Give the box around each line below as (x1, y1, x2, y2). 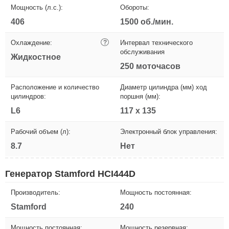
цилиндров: (11, 92, 46, 100)
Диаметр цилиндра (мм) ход (120, 83, 207, 91)
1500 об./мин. (120, 17, 173, 26)
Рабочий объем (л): (11, 127, 71, 135)
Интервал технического (120, 38, 193, 47)
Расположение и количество (11, 83, 99, 91)
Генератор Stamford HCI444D (5, 168, 135, 179)
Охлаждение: (11, 38, 52, 47)
